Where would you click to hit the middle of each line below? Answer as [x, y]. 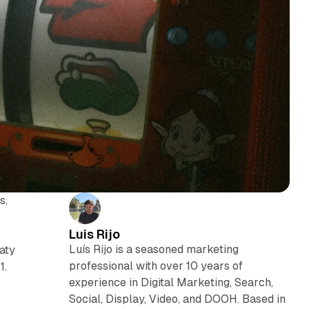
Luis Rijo [94, 234]
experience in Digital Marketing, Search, [171, 282]
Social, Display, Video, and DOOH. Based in [177, 299]
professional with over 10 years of [156, 266]
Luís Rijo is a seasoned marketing [153, 249]
